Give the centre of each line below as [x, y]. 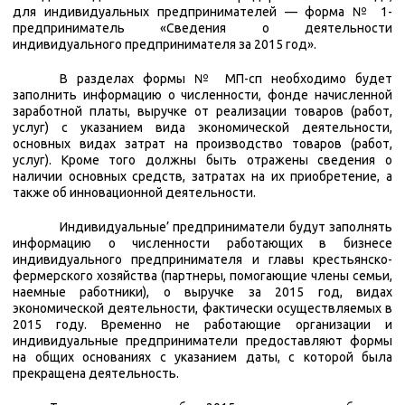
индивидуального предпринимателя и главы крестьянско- [202, 260]
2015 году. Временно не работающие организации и [202, 325]
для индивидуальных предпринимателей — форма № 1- [202, 12]
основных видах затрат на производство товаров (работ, [202, 144]
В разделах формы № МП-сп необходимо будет [226, 79]
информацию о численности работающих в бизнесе [202, 244]
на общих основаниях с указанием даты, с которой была [202, 358]
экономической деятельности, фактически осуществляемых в [202, 309]
